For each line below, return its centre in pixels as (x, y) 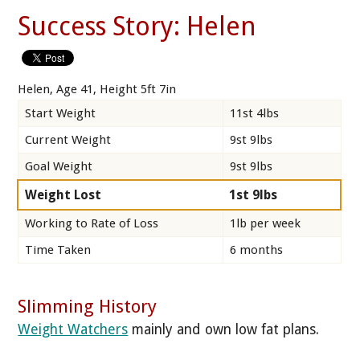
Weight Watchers (73, 330)
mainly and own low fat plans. (224, 330)
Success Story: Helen (137, 27)
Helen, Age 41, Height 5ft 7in (97, 89)
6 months (256, 250)
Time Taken (58, 250)
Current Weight (68, 139)
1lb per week (265, 223)
